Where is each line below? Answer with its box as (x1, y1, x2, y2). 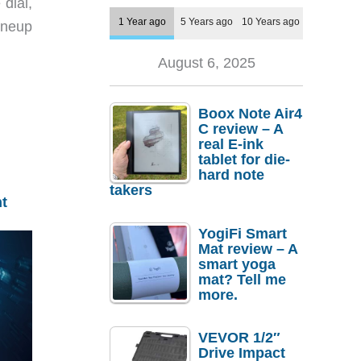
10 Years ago (242, 16, 300, 27)
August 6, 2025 (157, 55, 255, 72)
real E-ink (198, 136, 263, 153)
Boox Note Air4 (198, 106, 302, 122)
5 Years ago (180, 16, 233, 27)
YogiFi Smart (198, 225, 287, 242)
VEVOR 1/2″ (198, 330, 280, 346)
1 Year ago (118, 16, 166, 27)
